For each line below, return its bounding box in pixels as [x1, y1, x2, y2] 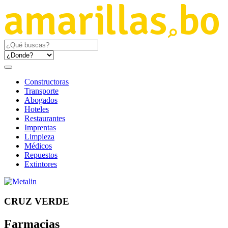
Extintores [24, 160, 57, 168]
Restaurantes [24, 114, 65, 123]
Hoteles [24, 105, 49, 113]
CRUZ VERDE [4, 195, 69, 207]
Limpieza [24, 132, 54, 141]
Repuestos [24, 151, 58, 159]
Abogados [24, 96, 58, 104]
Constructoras [24, 77, 69, 86]
